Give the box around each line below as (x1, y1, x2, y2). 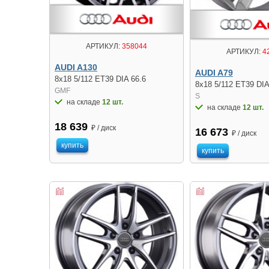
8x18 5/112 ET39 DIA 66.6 (55, 74, 146, 83)
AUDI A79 (195, 67, 233, 77)
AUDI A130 (55, 62, 97, 72)
